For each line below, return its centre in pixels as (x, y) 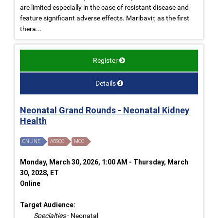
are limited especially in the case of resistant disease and (104, 7)
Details (105, 83)
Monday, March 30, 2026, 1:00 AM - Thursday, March (104, 162)
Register (105, 60)
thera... (31, 28)
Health (33, 121)
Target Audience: (48, 205)
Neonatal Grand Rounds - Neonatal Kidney (105, 110)
